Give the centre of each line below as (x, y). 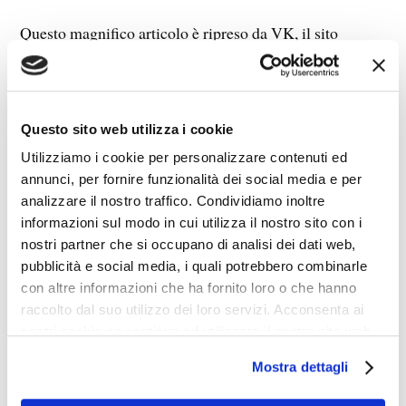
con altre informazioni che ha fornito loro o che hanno (188, 288)
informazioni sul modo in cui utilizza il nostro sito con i (191, 223)
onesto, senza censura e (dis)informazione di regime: (190, 59)
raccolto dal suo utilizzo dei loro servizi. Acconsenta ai (193, 310)
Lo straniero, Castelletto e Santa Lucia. (155, 111)
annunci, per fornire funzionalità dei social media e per (191, 179)
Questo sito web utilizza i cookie (127, 129)
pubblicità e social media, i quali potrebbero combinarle (194, 266)
